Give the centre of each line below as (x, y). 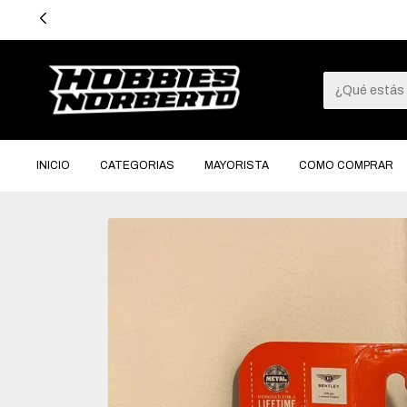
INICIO (53, 166)
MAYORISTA (237, 166)
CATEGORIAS (137, 166)
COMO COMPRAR (346, 166)
